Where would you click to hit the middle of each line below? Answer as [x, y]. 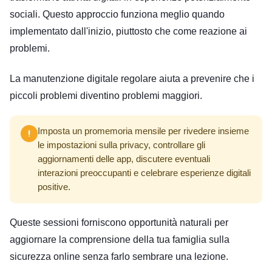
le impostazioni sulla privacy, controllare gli [121, 145]
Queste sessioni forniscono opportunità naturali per [119, 222]
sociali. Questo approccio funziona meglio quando [117, 14]
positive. [54, 187]
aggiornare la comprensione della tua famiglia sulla [120, 239]
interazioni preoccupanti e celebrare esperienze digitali [144, 173]
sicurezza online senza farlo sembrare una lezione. [119, 256]
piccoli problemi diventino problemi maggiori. [106, 95]
